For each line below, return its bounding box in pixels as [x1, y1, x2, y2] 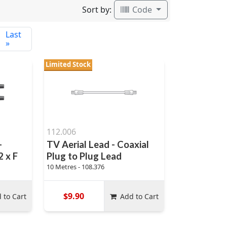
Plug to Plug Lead [46, 150, 122, 162]
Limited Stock [45, 60, 91, 69]
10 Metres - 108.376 [46, 162, 104, 171]
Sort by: [82, 4, 112, 15]
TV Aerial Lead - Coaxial [46, 139, 149, 150]
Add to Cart [120, 191, 159, 201]
